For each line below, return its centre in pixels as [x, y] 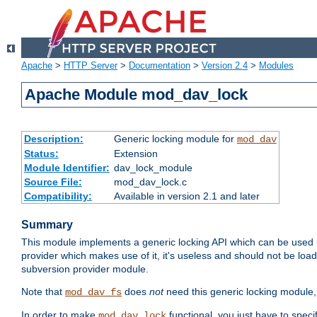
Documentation [160, 66]
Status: [41, 154]
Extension [136, 154]
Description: [53, 139]
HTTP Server [91, 66]
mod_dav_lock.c [150, 182]
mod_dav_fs [93, 293]
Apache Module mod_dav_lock [137, 95]
